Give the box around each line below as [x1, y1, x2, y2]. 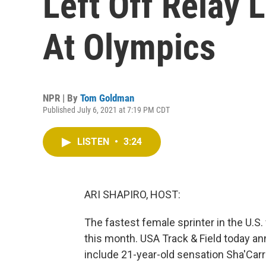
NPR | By [43, 92, 80, 104]
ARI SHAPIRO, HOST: [84, 188, 180, 201]
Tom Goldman [80, 92, 134, 104]
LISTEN [77, 136, 112, 147]
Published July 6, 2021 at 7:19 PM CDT [43, 105, 170, 115]
